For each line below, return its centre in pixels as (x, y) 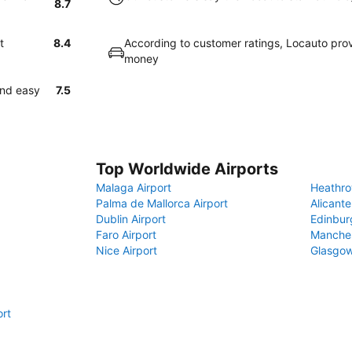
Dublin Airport (131, 219)
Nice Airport (126, 250)
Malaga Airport (134, 187)
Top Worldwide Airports (187, 169)
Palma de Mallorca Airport (162, 203)
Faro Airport (126, 235)
